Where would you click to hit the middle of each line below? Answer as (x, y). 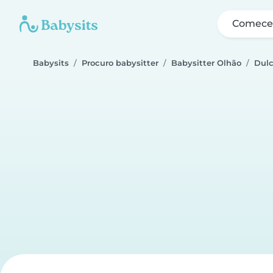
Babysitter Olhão (206, 63)
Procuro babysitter (120, 63)
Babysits (51, 63)
